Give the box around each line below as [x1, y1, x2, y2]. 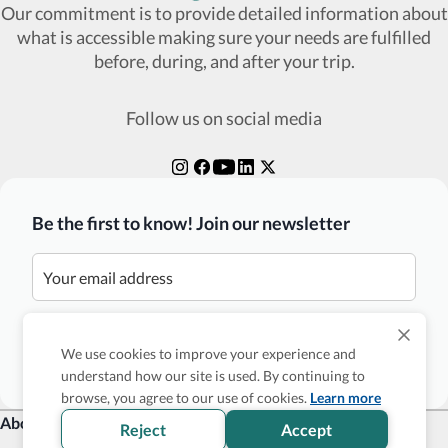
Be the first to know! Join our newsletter [32, 212, 350, 234]
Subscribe [188, 343, 260, 362]
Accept [281, 420, 333, 439]
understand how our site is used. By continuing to [61, 367, 366, 384]
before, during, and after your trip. [93, 50, 355, 72]
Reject [120, 420, 167, 439]
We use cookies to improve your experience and [61, 345, 357, 362]
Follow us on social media [126, 107, 322, 129]
